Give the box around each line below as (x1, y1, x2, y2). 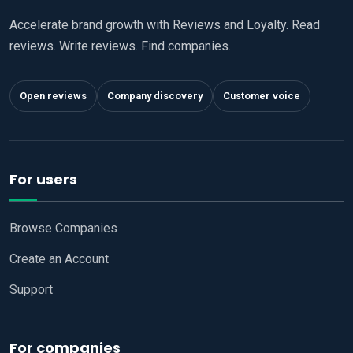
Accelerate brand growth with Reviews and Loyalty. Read (9, 17, 320, 33)
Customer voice (223, 90, 300, 102)
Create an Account (9, 251, 109, 267)
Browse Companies (9, 221, 117, 236)
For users (9, 169, 77, 190)
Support (9, 282, 53, 298)
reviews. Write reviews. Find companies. (9, 39, 231, 54)
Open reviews (20, 90, 87, 102)
